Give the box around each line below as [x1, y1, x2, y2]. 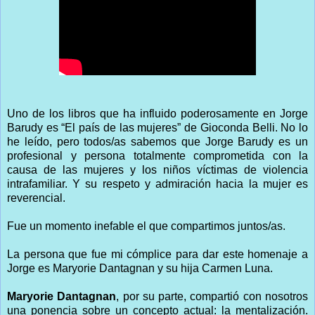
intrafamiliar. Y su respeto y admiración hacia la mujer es [7, 177, 308, 190]
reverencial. [7, 191, 65, 204]
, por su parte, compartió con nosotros [116, 290, 309, 302]
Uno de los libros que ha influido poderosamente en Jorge [7, 107, 308, 120]
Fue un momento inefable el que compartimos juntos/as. [7, 219, 285, 232]
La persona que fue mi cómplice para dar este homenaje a [7, 247, 308, 260]
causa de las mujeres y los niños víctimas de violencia [7, 163, 308, 176]
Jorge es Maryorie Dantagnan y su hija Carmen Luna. [7, 262, 273, 274]
